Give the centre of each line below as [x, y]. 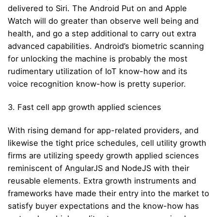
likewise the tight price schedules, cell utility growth [107, 143]
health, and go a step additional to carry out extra [102, 33]
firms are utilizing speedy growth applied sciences [103, 156]
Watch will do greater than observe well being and [103, 21]
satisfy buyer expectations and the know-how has [103, 206]
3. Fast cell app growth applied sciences [85, 107]
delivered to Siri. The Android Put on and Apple [97, 8]
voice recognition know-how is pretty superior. [97, 84]
